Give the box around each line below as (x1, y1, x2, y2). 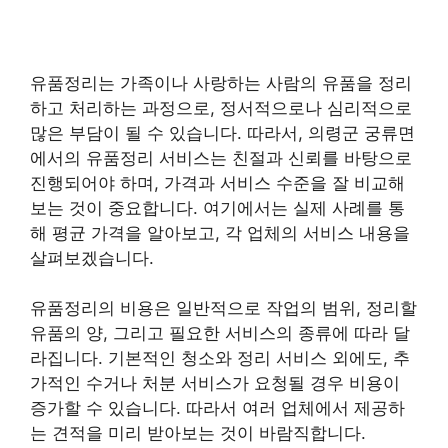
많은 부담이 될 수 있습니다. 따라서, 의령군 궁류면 (30, 123, 415, 143)
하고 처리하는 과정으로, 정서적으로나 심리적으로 (30, 98, 412, 118)
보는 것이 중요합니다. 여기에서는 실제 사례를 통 (30, 198, 405, 218)
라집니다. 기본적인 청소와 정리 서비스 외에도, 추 (30, 348, 410, 368)
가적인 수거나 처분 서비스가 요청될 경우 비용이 (30, 373, 400, 393)
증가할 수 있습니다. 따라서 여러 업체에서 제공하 (30, 398, 405, 418)
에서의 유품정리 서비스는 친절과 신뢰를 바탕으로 (30, 148, 412, 168)
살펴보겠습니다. (30, 248, 154, 268)
